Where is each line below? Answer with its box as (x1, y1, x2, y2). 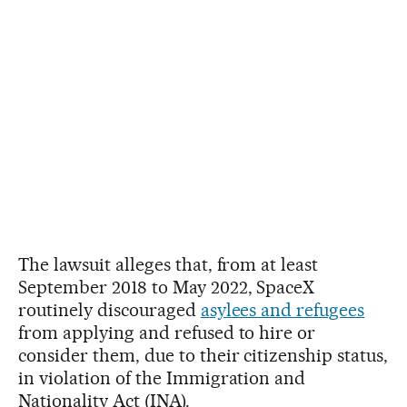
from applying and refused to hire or (18, 321, 316, 343)
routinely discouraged (18, 298, 201, 321)
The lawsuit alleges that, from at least (18, 253, 319, 275)
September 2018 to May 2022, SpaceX (18, 275, 315, 298)
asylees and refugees (200, 298, 365, 321)
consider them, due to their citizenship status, (18, 343, 389, 366)
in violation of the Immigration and (18, 366, 306, 389)
